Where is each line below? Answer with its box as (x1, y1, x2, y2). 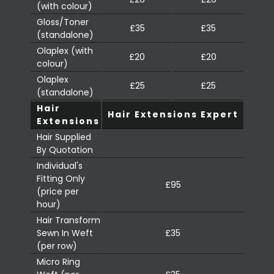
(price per (37, 185, 79, 198)
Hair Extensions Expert (107, 108, 239, 121)
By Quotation (37, 144, 93, 157)
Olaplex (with (37, 45, 93, 57)
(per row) (37, 240, 77, 253)
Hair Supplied (37, 131, 91, 144)
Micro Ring (37, 256, 80, 268)
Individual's (37, 160, 83, 172)
